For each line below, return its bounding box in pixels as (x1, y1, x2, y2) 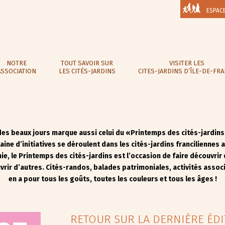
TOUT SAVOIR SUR (61, 59, 114, 67)
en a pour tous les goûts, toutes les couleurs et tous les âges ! (8, 175, 217, 184)
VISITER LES (169, 59, 204, 67)
